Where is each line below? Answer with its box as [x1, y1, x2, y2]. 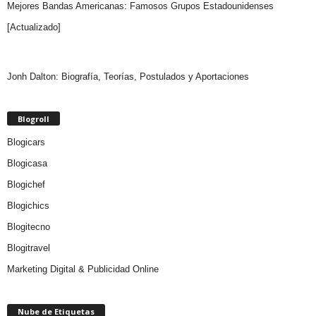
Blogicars [7, 136, 45, 147]
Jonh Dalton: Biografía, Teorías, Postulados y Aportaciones [7, 71, 249, 82]
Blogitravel [7, 242, 50, 253]
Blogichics [7, 200, 49, 211]
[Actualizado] [7, 21, 61, 32]
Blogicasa [7, 157, 47, 169]
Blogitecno [7, 221, 50, 232]
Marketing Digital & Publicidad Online [7, 263, 159, 274]
